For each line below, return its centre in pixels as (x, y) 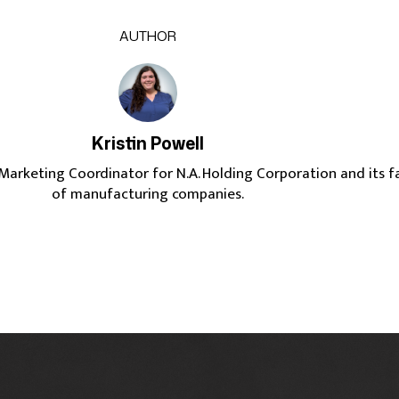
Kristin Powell (148, 143)
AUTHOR (148, 36)
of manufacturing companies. (148, 194)
